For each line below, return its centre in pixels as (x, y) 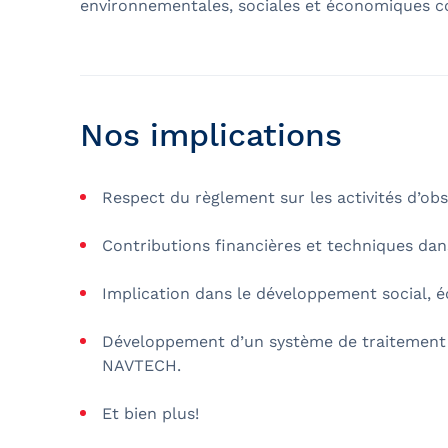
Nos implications (211, 134)
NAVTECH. (141, 365)
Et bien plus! (150, 413)
